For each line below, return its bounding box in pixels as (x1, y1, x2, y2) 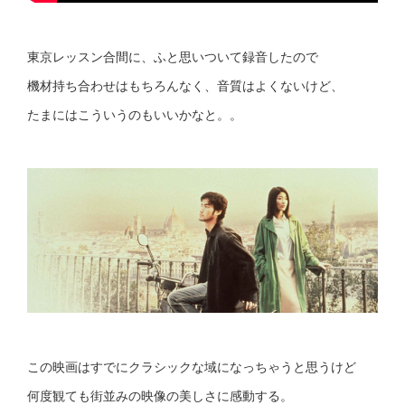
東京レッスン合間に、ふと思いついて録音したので (27, 47, 318, 66)
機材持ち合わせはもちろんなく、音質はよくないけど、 (27, 76, 344, 95)
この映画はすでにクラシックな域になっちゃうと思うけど (27, 357, 356, 376)
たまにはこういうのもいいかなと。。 (27, 105, 242, 124)
